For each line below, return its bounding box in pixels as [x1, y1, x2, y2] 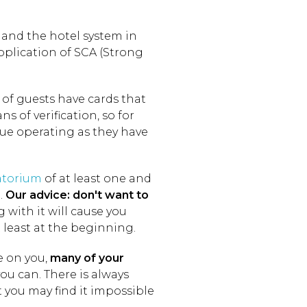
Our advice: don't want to [5, 188, 149, 201]
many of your [50, 251, 124, 265]
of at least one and [42, 172, 151, 185]
